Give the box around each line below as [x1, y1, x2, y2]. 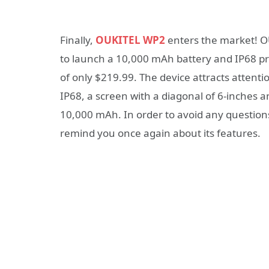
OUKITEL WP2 [95, 33, 165, 47]
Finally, [60, 33, 95, 47]
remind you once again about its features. [60, 126, 261, 141]
